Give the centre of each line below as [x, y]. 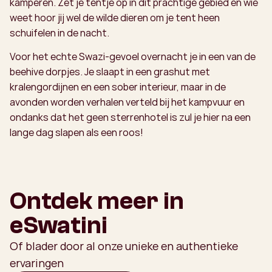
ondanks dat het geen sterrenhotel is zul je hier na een [130, 117]
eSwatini [59, 226]
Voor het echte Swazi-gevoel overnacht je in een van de [133, 57]
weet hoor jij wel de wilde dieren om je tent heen [115, 18]
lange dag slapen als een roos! [76, 133]
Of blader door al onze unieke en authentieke [124, 246]
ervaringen [37, 263]
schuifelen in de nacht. [59, 33]
